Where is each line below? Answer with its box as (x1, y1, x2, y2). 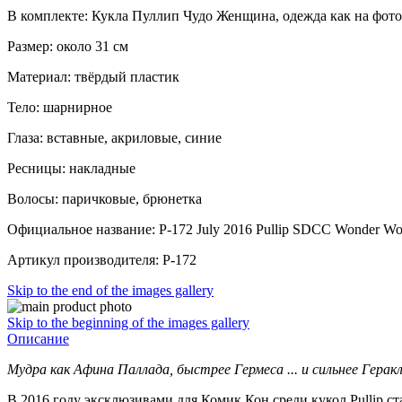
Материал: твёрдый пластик (7, 68, 179, 84)
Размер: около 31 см (7, 38, 128, 54)
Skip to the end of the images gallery (7, 282, 214, 298)
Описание (7, 330, 69, 346)
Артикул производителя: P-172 (7, 251, 197, 267)
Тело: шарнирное (7, 99, 112, 115)
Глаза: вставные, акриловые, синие (7, 129, 222, 145)
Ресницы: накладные (7, 160, 135, 176)
